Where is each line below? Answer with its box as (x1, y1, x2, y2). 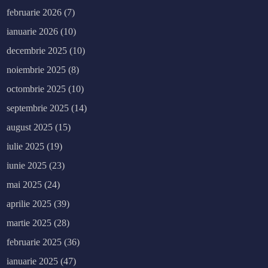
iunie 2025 (7, 160, 47, 171)
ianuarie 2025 (7, 256, 59, 267)
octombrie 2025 (7, 84, 66, 95)
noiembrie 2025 (7, 65, 66, 75)
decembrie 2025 (7, 45, 68, 56)
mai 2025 (7, 179, 42, 190)
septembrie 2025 (7, 103, 69, 114)
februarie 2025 (7, 237, 62, 248)
